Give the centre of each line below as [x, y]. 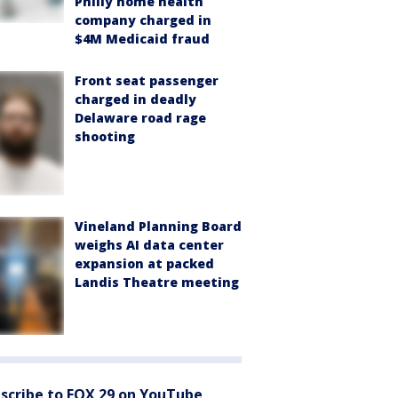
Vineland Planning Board [158, 226]
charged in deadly [135, 99]
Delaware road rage [140, 118]
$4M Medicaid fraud [142, 39]
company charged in [143, 20]
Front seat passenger [147, 81]
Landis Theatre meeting [157, 282]
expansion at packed [144, 263]
